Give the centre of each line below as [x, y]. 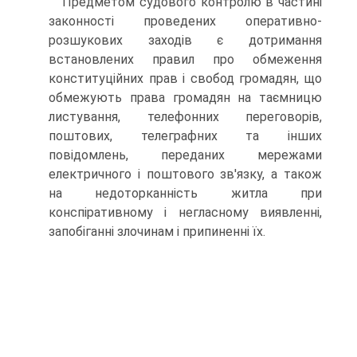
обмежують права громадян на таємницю [185, 98]
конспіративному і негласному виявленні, [185, 212]
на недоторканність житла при [185, 193]
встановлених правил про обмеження [185, 59]
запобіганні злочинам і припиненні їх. [157, 231]
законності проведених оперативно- [185, 21]
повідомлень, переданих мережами [185, 155]
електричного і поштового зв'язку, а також [185, 174]
